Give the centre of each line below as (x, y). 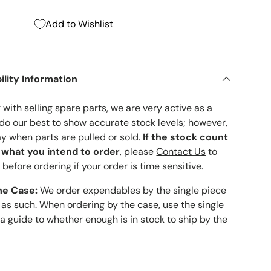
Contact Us (181, 152)
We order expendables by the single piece (132, 190)
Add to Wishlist (80, 24)
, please (138, 152)
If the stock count (186, 137)
